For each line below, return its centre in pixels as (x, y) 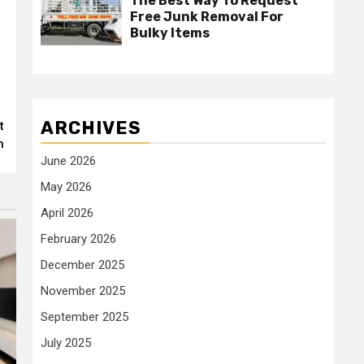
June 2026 (68, 161)
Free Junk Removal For (207, 17)
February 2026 (78, 239)
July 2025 (66, 343)
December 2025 (82, 265)
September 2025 (84, 317)
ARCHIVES (91, 128)
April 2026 (67, 213)
